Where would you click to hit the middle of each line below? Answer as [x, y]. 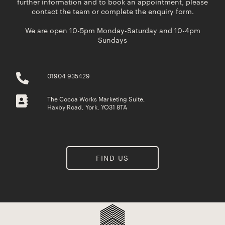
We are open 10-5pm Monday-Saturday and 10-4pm [113, 30]
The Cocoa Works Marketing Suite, [96, 98]
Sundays [113, 39]
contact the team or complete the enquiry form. [113, 11]
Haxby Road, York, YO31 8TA [87, 106]
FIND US [113, 158]
